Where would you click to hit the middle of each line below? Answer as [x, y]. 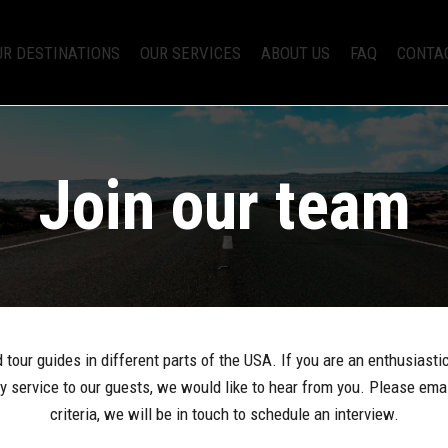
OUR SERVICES [190, 52]
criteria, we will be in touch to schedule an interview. [224, 414]
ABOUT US [295, 52]
